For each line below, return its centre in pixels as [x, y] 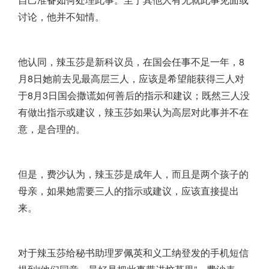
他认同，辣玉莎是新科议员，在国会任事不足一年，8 [131, 62]
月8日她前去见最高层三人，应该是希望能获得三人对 [131, 79]
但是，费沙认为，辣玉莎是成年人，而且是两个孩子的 [133, 174]
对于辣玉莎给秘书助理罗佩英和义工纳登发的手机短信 [133, 253]
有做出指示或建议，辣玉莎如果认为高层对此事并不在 [133, 112]
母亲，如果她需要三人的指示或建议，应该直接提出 [128, 191]
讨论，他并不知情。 [61, 17]
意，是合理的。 [52, 129]
